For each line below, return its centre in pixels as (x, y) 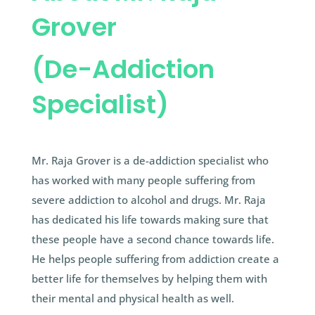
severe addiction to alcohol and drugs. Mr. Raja (148, 200)
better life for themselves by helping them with (149, 279)
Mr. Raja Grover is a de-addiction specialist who (150, 161)
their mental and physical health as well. (133, 298)
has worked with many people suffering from (143, 180)
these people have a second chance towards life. (153, 239)
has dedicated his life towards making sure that (150, 220)
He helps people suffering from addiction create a (155, 259)
